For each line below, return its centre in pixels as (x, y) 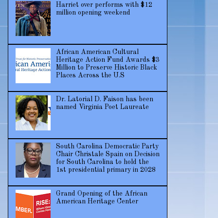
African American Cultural (97, 52)
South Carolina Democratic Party (107, 147)
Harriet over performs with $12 (104, 5)
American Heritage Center (97, 202)
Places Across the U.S (90, 76)
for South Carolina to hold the (102, 162)
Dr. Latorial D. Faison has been (104, 100)
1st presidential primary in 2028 (106, 170)
